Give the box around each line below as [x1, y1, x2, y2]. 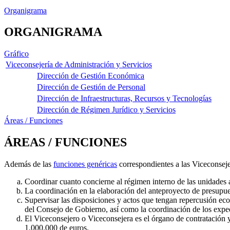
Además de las [4, 160, 53, 169]
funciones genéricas [53, 160, 117, 169]
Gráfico [4, 49, 29, 59]
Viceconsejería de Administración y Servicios [6, 60, 152, 69]
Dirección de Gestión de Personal [37, 83, 145, 92]
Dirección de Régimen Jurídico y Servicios [37, 105, 176, 114]
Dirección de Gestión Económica [37, 71, 144, 81]
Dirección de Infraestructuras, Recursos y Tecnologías [37, 94, 212, 103]
